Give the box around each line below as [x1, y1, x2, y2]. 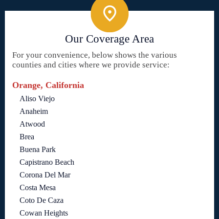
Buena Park [20, 145, 56, 154]
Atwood [20, 120, 45, 129]
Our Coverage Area [65, 33, 154, 45]
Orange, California [12, 80, 84, 90]
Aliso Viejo [20, 94, 55, 103]
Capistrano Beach [20, 158, 74, 167]
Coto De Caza [20, 196, 64, 205]
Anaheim [20, 107, 48, 116]
